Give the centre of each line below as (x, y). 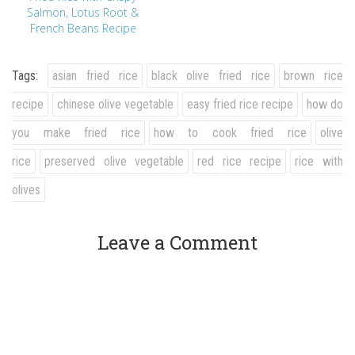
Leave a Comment (177, 242)
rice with (319, 161)
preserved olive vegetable (115, 161)
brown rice (314, 75)
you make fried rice (76, 132)
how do (325, 104)
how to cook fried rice (230, 132)
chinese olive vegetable (115, 104)
